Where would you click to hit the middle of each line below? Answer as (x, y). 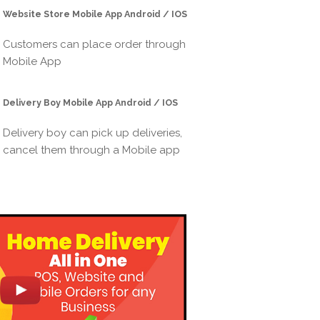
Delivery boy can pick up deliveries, (93, 132)
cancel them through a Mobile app (92, 150)
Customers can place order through (95, 44)
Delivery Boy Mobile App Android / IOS (91, 102)
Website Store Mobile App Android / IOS (95, 14)
